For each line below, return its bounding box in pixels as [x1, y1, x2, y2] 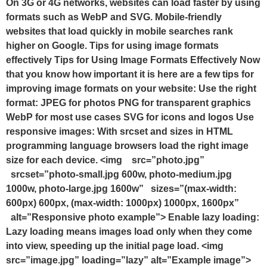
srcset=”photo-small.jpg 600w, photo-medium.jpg [6, 169, 232, 180]
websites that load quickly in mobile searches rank [6, 26, 233, 37]
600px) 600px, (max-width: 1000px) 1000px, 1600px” [6, 198, 239, 209]
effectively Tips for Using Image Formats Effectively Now [6, 55, 260, 66]
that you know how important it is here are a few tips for [6, 69, 254, 80]
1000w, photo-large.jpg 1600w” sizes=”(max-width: [6, 184, 237, 194]
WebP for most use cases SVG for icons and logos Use [6, 112, 254, 123]
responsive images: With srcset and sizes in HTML [6, 126, 233, 137]
